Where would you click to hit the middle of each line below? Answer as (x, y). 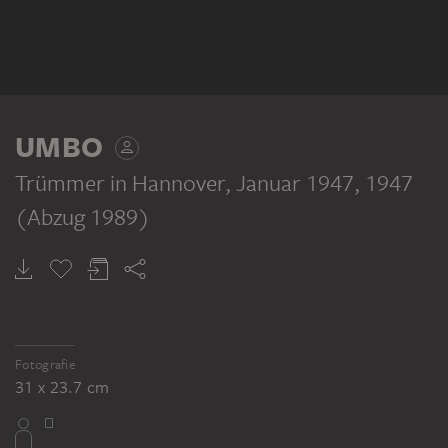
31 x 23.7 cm (62, 386)
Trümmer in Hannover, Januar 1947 (184, 181)
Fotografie (45, 364)
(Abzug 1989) (82, 215)
